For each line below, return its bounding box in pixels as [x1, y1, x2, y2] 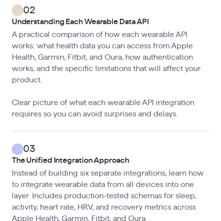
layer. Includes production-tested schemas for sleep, [11, 192, 196, 200]
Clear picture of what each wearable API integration [11, 99, 194, 107]
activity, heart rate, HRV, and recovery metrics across [11, 203, 196, 212]
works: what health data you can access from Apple [11, 42, 193, 50]
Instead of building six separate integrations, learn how [11, 169, 204, 178]
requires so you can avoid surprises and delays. [11, 110, 178, 118]
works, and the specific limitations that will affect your [11, 65, 201, 73]
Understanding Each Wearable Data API [11, 17, 149, 26]
